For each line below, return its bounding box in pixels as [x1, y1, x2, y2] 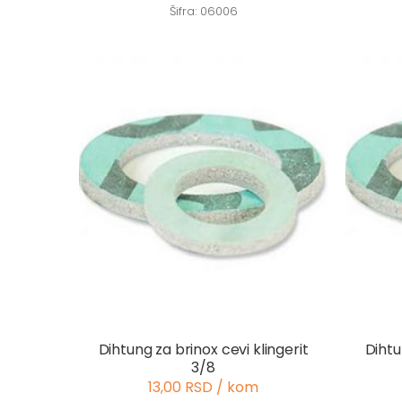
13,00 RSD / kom [148, 376, 258, 398]
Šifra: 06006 [169, 3, 238, 21]
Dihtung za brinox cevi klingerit [98, 338, 309, 360]
